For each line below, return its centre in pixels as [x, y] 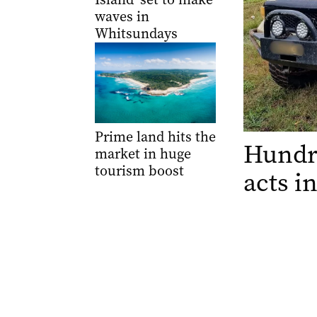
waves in [122, 17]
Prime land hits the [155, 137]
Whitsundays [136, 34]
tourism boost [139, 171]
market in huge [143, 154]
